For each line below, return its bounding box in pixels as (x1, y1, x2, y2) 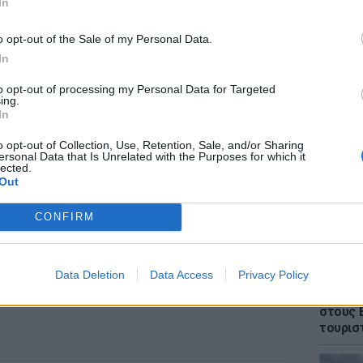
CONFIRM (34, 211, 95, 223)
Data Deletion (54, 267, 125, 281)
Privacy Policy (237, 267, 309, 281)
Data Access (149, 267, 213, 281)
